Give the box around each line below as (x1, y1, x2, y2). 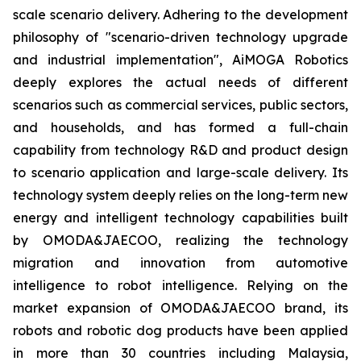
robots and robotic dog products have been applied (13, 322, 348, 338)
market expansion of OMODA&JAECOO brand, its (13, 299, 348, 316)
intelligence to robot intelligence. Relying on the (13, 276, 348, 293)
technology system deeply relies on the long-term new (13, 186, 348, 203)
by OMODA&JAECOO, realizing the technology (13, 231, 348, 248)
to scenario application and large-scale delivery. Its (13, 164, 348, 180)
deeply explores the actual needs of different (13, 73, 348, 90)
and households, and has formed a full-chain (13, 118, 348, 135)
